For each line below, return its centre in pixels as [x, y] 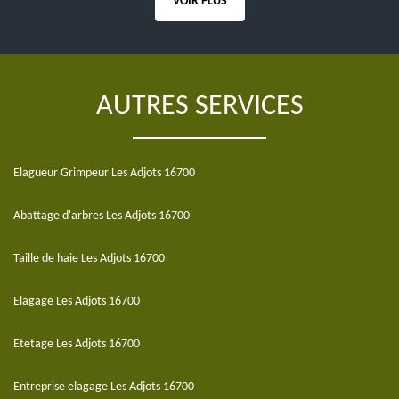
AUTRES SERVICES [199, 107]
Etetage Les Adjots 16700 [77, 344]
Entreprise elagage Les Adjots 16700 [104, 387]
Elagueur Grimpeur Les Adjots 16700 [104, 173]
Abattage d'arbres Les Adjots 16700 [102, 216]
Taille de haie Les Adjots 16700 [89, 259]
